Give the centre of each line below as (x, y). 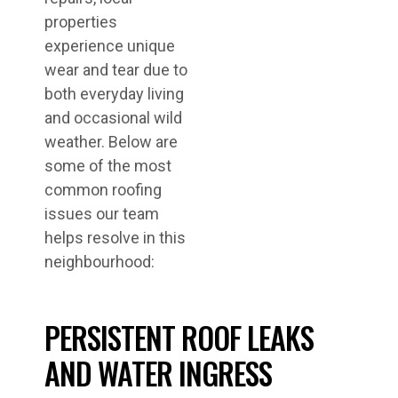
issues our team (102, 214)
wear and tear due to (116, 70)
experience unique (110, 46)
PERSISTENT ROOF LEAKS (179, 337)
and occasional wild (113, 118)
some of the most (108, 166)
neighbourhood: (99, 262)
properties (81, 22)
